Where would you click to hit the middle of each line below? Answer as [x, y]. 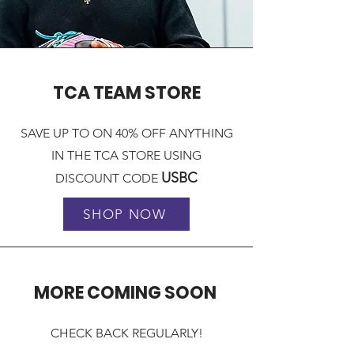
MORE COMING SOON [126, 293]
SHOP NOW [125, 215]
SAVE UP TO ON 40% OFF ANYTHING [126, 134]
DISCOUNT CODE [108, 179]
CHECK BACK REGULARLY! [126, 333]
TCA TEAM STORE [126, 93]
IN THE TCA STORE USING [126, 156]
